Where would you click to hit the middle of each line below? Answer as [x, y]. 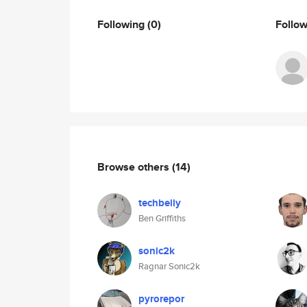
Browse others [135, 167]
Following [122, 24]
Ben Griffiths [162, 218]
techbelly [160, 203]
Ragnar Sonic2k [169, 266]
